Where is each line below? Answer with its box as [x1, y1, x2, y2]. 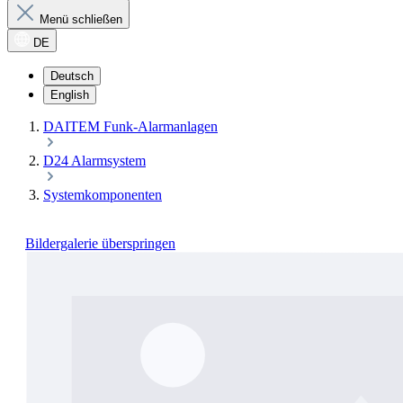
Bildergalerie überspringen [25, 236, 175, 252]
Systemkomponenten [43, 187, 162, 203]
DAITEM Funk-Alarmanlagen [43, 119, 218, 135]
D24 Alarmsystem [43, 153, 146, 169]
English [50, 88, 89, 103]
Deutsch [50, 69, 94, 84]
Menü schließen [40, 12, 122, 26]
